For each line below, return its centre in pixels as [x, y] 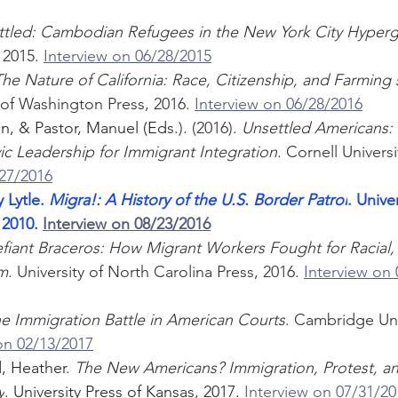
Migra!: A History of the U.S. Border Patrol [198, 200]
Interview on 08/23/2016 [127, 224]
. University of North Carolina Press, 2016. [156, 272]
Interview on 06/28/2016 [279, 104]
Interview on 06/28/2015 [127, 56]
